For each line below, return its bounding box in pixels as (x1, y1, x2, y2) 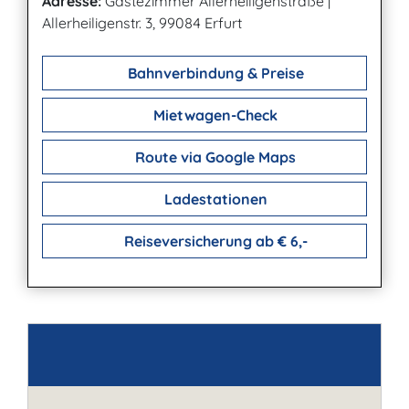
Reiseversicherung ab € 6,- (120, 232, 308, 250)
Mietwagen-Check (150, 106, 278, 124)
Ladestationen (160, 190, 267, 208)
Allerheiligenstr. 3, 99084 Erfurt (42, 14, 242, 32)
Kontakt (55, 349, 140, 376)
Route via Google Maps (131, 148, 296, 166)
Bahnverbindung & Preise (123, 64, 304, 82)
